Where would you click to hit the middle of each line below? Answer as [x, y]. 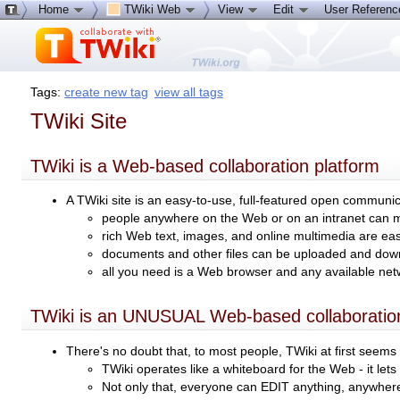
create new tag [107, 92]
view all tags [188, 92]
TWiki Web [152, 9]
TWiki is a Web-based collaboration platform [205, 166]
